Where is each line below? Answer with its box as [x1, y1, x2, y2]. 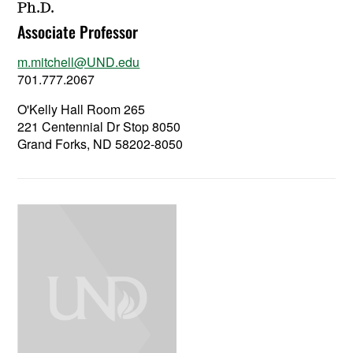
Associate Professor [17, 20, 139, 43]
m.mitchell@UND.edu [17, 53, 140, 71]
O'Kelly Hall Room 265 [17, 100, 146, 118]
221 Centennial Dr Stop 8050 [17, 117, 181, 136]
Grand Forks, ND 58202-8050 [17, 135, 184, 153]
